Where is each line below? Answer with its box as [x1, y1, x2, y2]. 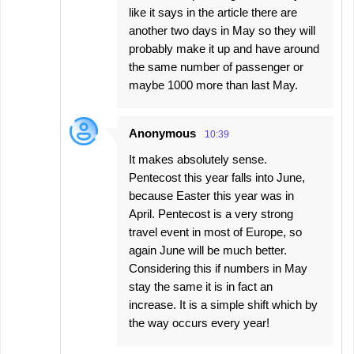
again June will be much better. [129, 243, 287, 257]
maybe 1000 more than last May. [129, 77, 298, 92]
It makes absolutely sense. [129, 152, 267, 166]
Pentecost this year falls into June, [129, 170, 305, 184]
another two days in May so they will [129, 23, 315, 37]
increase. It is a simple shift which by [129, 297, 318, 311]
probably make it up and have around [129, 41, 319, 55]
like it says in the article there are [129, 5, 297, 19]
